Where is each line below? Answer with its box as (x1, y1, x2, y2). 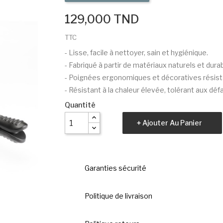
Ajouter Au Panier (142, 118, 202, 127)
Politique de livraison (84, 192, 152, 200)
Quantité (64, 101, 96, 109)
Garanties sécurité (84, 164, 146, 172)
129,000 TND (64, 12, 139, 26)
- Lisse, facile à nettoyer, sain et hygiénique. (64, 48, 208, 57)
